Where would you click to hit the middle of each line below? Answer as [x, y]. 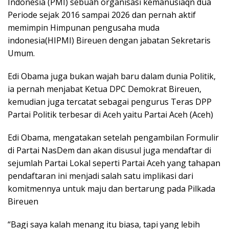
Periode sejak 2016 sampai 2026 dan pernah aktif [102, 15]
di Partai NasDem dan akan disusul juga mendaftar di [109, 151]
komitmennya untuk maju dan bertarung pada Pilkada [111, 189]
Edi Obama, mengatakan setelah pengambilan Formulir [113, 138]
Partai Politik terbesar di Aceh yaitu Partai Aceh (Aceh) [110, 115]
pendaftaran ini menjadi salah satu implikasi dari [100, 176]
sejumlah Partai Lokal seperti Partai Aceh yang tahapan [114, 163]
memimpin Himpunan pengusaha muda [84, 28]
